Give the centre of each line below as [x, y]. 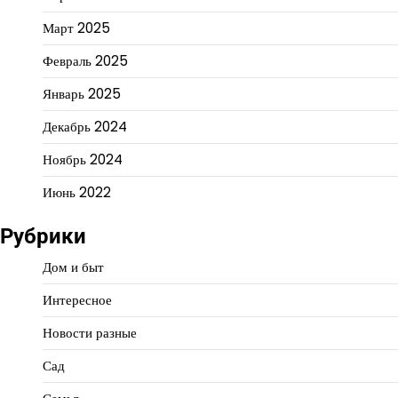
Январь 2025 [82, 93]
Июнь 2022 [77, 192]
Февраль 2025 [85, 60]
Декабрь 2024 [85, 126]
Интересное [77, 299]
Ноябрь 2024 [83, 159]
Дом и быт [73, 267]
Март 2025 [76, 28]
